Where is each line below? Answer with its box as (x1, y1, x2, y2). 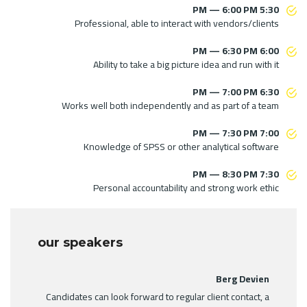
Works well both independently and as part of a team (62, 96, 279, 114)
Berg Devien (216, 269, 269, 288)
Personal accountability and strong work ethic (93, 178, 279, 197)
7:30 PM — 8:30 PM (260, 164, 279, 183)
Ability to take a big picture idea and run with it (93, 55, 279, 73)
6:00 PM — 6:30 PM (260, 41, 279, 60)
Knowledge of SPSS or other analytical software (84, 137, 279, 156)
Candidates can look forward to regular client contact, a (46, 287, 269, 306)
